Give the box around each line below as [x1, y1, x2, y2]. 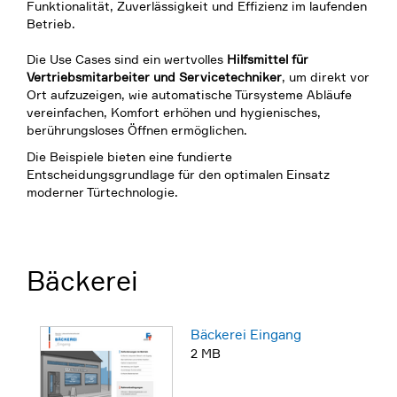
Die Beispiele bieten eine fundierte [27, 150, 232, 164]
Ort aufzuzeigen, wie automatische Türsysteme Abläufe [27, 88, 352, 102]
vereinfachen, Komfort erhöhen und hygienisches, [27, 105, 321, 120]
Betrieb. [27, 17, 75, 31]
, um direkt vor [282, 70, 370, 84]
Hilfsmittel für [227, 52, 308, 66]
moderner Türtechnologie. [27, 185, 178, 199]
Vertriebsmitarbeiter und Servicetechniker [27, 70, 282, 84]
